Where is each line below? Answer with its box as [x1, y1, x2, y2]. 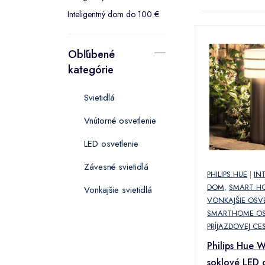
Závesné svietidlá [84, 160, 148, 173]
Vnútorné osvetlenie [84, 114, 156, 127]
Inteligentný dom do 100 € [67, 8, 159, 20]
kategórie [68, 62, 114, 77]
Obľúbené [68, 46, 115, 62]
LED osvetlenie [84, 137, 138, 150]
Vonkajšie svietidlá [84, 183, 152, 196]
